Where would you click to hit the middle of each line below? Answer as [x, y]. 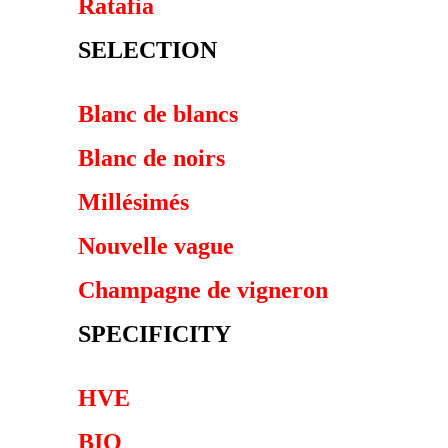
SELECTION [147, 50]
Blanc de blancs [158, 114]
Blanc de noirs [151, 158]
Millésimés [133, 202]
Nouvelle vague [156, 246]
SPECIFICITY [154, 334]
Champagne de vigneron [203, 290]
